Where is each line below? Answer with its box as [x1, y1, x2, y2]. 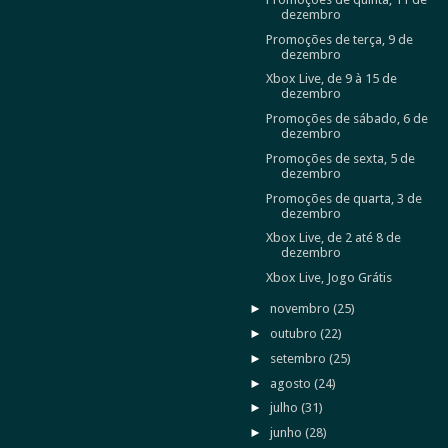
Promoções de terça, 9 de [265, 31, 413, 47]
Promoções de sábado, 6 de [265, 111, 428, 126]
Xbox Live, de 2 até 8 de [265, 230, 401, 246]
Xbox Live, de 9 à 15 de [265, 71, 397, 87]
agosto [270, 375, 315, 391]
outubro [270, 326, 321, 341]
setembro [270, 350, 330, 366]
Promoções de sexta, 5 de [265, 150, 415, 166]
